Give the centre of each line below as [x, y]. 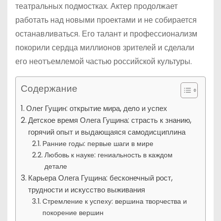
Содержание [49, 89]
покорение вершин [73, 213]
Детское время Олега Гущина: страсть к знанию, [110, 120]
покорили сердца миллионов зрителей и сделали [105, 48]
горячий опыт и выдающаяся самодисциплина [107, 132]
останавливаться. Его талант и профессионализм [106, 34]
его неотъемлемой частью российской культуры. [104, 61]
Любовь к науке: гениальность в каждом [108, 155]
